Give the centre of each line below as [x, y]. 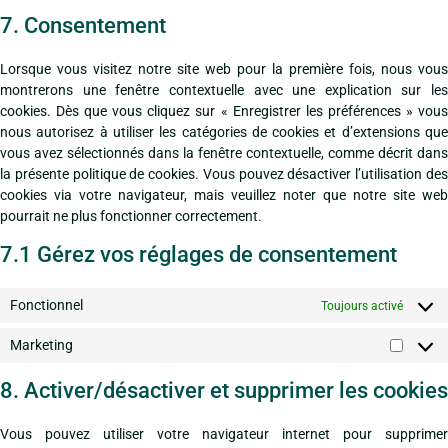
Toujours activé [362, 305]
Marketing [41, 345]
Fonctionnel [46, 305]
